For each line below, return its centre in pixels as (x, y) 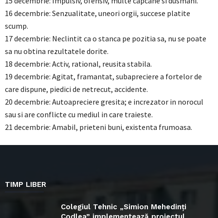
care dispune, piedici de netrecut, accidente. (76, 89)
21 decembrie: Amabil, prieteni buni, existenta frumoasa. (99, 127)
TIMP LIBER (26, 184)
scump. (17, 26)
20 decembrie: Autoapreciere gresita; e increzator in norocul (104, 102)
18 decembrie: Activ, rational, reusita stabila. (78, 64)
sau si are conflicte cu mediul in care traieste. (79, 114)
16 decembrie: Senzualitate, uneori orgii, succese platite (98, 13)
